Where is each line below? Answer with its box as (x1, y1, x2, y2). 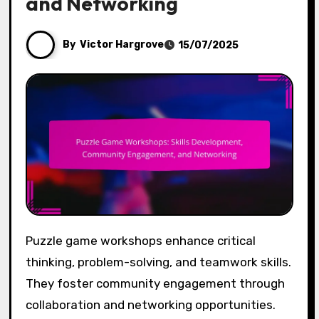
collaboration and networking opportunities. (25, 297, 276, 312)
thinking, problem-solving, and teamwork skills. (25, 254, 291, 269)
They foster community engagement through (25, 276, 285, 291)
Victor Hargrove (79, 38, 164, 51)
